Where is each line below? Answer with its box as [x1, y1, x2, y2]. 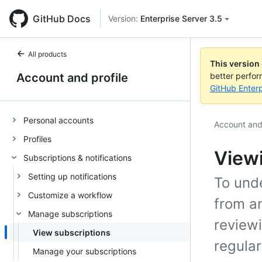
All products [28, 50, 67, 58]
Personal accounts [23, 115, 94, 125]
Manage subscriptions [28, 208, 112, 219]
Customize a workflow [28, 189, 112, 200]
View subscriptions [33, 227, 111, 237]
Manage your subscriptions [33, 246, 136, 256]
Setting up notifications [28, 171, 116, 181]
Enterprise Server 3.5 [140, 13, 222, 23]
